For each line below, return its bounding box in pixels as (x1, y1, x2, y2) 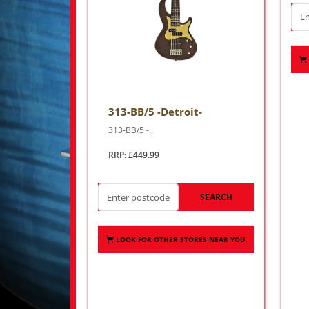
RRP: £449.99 (108, 149, 159, 161)
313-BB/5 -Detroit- (108, 105, 202, 119)
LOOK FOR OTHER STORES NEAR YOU (115, 235, 246, 245)
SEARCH (199, 191, 232, 203)
